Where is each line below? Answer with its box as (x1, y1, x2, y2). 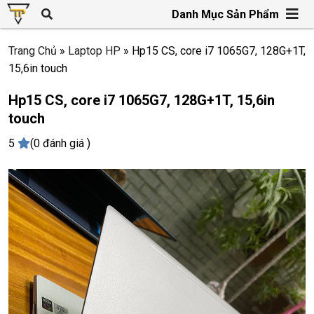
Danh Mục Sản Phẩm (172, 7, 279, 21)
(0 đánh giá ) (30, 137, 90, 150)
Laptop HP (68, 44, 121, 57)
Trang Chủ (8, 44, 57, 57)
